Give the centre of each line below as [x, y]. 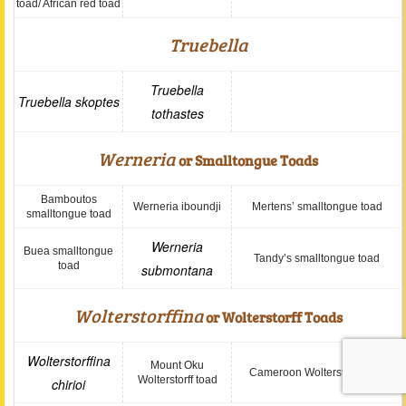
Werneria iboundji [177, 207]
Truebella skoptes [68, 101]
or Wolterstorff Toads [272, 317]
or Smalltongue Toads [248, 160]
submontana [177, 270]
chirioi [68, 384]
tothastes [177, 113]
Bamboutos [68, 199]
